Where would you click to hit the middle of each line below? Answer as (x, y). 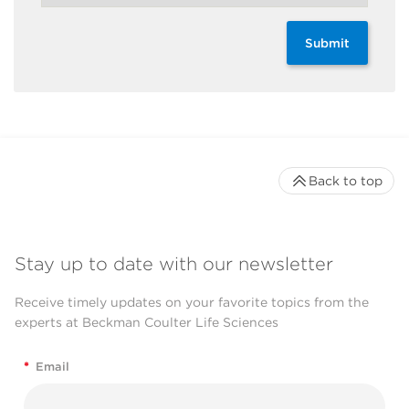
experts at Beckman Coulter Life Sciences (147, 322)
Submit (327, 43)
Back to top (346, 181)
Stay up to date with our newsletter (174, 263)
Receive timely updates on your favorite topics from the (192, 302)
